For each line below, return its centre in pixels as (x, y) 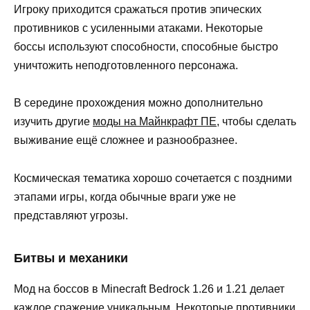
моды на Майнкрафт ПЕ (155, 122)
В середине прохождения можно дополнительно (138, 103)
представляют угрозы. (71, 215)
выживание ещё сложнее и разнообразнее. (126, 140)
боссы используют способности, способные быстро (146, 47)
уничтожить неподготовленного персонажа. (126, 66)
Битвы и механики (71, 258)
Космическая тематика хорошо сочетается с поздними (153, 178)
